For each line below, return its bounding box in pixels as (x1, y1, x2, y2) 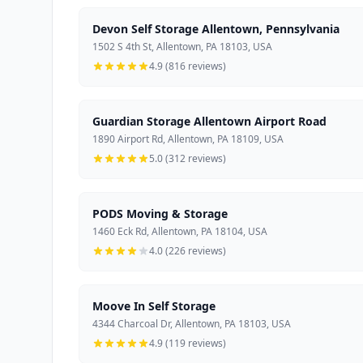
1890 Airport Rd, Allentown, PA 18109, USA (92, 131, 284, 146)
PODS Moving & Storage (92, 205, 228, 221)
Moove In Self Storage (92, 297, 216, 314)
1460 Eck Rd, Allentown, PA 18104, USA (92, 224, 267, 238)
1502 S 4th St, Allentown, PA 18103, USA (92, 39, 272, 53)
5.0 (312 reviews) (149, 151, 226, 165)
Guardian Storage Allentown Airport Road (92, 113, 327, 129)
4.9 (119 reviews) (149, 335, 226, 350)
